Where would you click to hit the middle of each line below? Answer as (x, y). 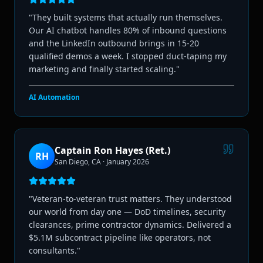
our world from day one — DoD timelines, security (127, 211)
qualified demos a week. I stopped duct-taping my (128, 56)
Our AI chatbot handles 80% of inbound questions (128, 30)
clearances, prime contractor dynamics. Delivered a (130, 224)
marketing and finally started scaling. (102, 69)
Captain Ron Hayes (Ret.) (112, 150)
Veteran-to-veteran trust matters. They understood (132, 198)
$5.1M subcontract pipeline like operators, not (120, 237)
